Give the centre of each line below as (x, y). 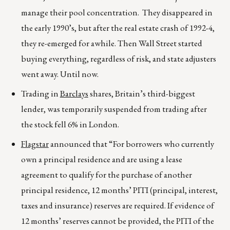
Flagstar (35, 144)
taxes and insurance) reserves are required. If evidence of (117, 206)
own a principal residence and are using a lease (101, 159)
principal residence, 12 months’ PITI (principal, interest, (119, 190)
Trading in (40, 94)
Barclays (74, 94)
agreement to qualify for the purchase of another (106, 175)
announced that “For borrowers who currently (131, 144)
